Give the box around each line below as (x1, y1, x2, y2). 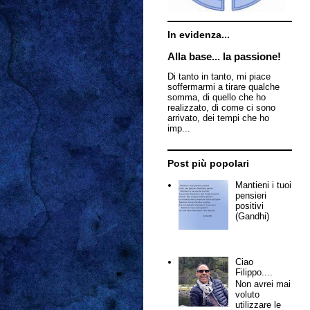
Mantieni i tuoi (235, 180, 292, 191)
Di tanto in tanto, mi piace (167, 71, 271, 82)
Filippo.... (235, 266, 273, 277)
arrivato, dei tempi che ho (167, 113, 269, 123)
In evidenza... (167, 29, 230, 40)
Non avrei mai (235, 279, 291, 290)
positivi (235, 201, 264, 212)
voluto (235, 289, 260, 300)
